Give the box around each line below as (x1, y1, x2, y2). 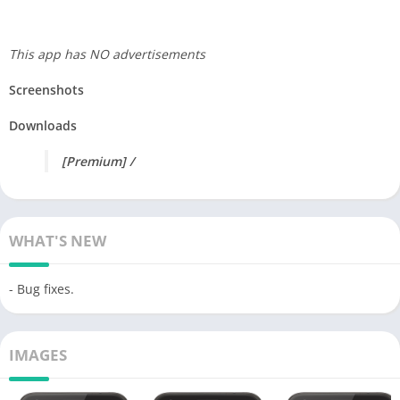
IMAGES (9, 344, 67, 365)
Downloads (9, 116, 77, 134)
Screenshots (9, 80, 84, 98)
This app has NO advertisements (9, 45, 205, 62)
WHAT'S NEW (9, 229, 106, 251)
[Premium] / (62, 152, 134, 170)
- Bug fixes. (9, 279, 74, 297)
